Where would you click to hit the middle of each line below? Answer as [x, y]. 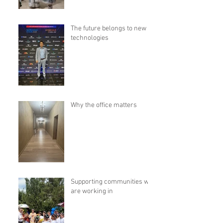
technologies [90, 38]
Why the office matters [104, 105]
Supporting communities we [111, 182]
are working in [92, 191]
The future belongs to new [109, 28]
